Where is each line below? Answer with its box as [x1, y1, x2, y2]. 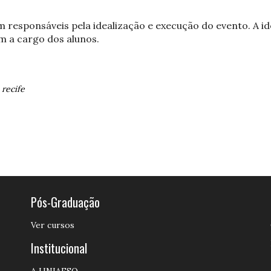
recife [2, 83, 25, 94]
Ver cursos [30, 220, 74, 230]
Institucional [30, 239, 87, 257]
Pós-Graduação [30, 193, 100, 211]
